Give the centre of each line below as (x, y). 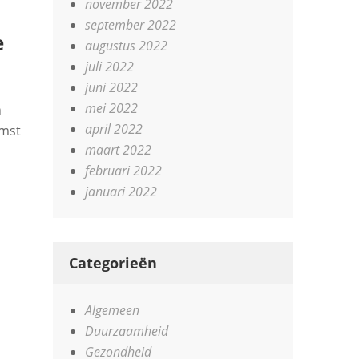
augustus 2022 (127, 46)
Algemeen (113, 310)
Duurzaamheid (127, 331)
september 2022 (131, 25)
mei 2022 (112, 108)
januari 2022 (121, 192)
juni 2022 (112, 87)
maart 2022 (119, 150)
